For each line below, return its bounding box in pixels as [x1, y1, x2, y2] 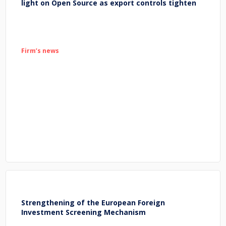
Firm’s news [21, 46, 60, 55]
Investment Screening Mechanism [21, 207, 146, 217]
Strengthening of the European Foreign [21, 197, 165, 207]
